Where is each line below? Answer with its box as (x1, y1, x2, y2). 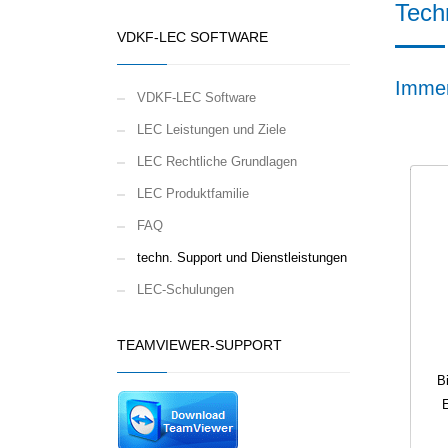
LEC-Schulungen (137, 282, 234, 298)
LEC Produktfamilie (137, 186, 249, 202)
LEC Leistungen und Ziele (137, 122, 286, 138)
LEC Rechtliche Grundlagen (137, 154, 297, 170)
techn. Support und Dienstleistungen (137, 250, 347, 266)
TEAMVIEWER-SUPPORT (117, 337, 282, 354)
